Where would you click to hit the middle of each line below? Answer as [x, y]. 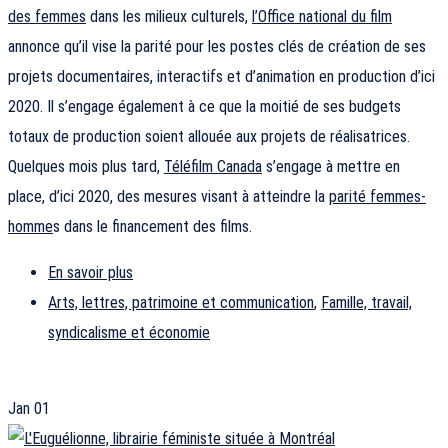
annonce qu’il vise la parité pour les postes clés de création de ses [217, 47]
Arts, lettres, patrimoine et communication [181, 303]
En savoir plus [90, 273]
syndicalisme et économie [129, 333]
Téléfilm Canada [213, 167]
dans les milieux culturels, [169, 17]
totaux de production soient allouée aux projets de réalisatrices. [209, 137]
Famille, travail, [366, 303]
